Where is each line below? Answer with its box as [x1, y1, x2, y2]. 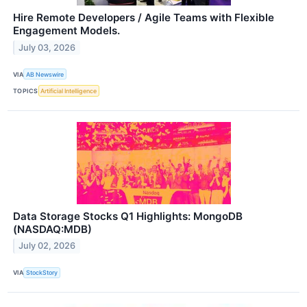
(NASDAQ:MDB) [13, 222, 92, 236]
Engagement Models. [13, 24, 120, 38]
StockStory [26, 269, 58, 277]
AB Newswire [26, 70, 64, 78]
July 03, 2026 [19, 42, 76, 53]
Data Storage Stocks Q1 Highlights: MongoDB [13, 209, 243, 223]
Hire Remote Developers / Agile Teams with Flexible [13, 11, 274, 25]
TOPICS [13, 87, 38, 95]
